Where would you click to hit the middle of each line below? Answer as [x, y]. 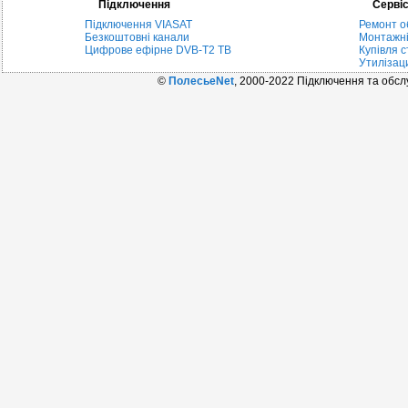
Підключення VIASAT [138, 25]
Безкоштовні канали [137, 37]
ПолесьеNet [201, 81]
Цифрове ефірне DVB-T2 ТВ [158, 50]
